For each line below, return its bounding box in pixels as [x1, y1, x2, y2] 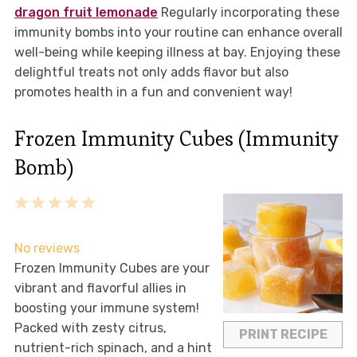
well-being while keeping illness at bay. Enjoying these [14, 45, 340, 61]
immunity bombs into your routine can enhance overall [14, 25, 343, 41]
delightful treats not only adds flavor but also [14, 65, 288, 80]
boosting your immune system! [14, 300, 199, 316]
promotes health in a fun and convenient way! [14, 84, 292, 100]
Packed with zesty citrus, [14, 320, 167, 336]
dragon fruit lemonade [14, 5, 158, 21]
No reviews [14, 241, 80, 257]
